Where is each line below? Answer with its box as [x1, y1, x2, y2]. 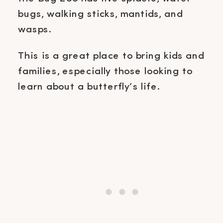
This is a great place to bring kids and [18, 50, 204, 61]
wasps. [18, 24, 51, 35]
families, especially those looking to [18, 66, 193, 77]
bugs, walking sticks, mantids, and [18, 8, 183, 19]
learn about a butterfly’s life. [18, 81, 160, 92]
